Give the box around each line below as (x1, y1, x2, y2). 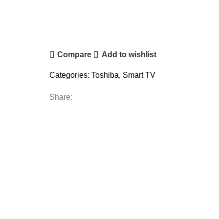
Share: (49, 92, 72, 101)
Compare (57, 50, 92, 59)
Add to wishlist (101, 50, 156, 59)
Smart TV (123, 70, 155, 79)
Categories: (49, 70, 89, 79)
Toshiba (91, 70, 119, 79)
